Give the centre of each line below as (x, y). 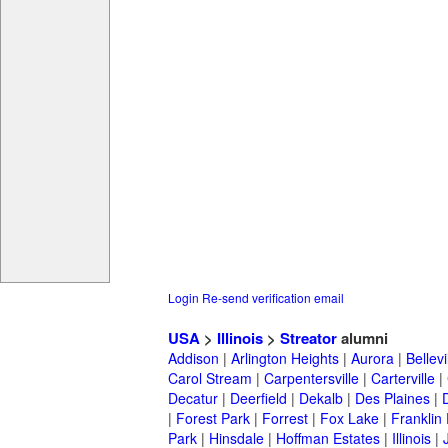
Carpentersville (311, 378)
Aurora (372, 358)
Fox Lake (349, 418)
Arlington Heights (285, 358)
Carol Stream (210, 378)
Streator (308, 338)
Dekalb (321, 398)
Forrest (285, 418)
